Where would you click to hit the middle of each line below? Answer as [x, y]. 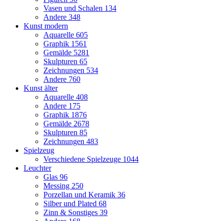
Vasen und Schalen [74, 8]
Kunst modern [46, 26]
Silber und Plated [71, 204]
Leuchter [37, 168]
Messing [57, 186]
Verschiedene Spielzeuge [83, 159]
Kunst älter [41, 88]
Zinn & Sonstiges [72, 213]
